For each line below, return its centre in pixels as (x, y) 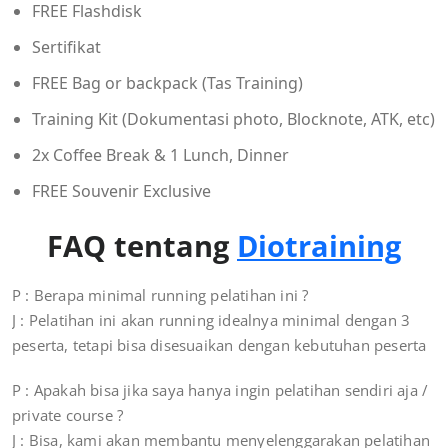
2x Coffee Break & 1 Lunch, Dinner (160, 155)
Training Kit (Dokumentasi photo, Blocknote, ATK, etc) (233, 119)
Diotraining (319, 246)
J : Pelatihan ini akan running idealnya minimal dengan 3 (211, 320)
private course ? (68, 415)
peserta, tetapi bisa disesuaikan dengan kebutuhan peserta (219, 345)
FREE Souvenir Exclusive (121, 191)
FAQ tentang (142, 246)
